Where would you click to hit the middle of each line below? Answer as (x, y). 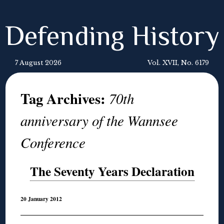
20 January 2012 (41, 199)
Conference (53, 142)
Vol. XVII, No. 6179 (178, 63)
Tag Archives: (65, 98)
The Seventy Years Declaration (112, 171)
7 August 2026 (38, 63)
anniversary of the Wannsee (99, 120)
